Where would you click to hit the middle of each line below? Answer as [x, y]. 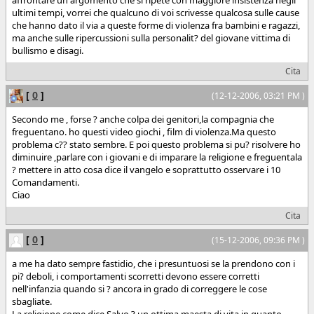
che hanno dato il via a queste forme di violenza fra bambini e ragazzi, [156, 25]
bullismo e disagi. [48, 50]
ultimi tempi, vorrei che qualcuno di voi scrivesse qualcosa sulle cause [156, 12]
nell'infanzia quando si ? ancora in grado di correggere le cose [139, 289]
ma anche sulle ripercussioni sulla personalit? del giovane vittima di [151, 37]
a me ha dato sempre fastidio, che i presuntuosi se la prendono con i [153, 264]
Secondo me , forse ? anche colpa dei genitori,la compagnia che [143, 120]
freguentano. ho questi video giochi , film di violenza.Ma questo [144, 132]
